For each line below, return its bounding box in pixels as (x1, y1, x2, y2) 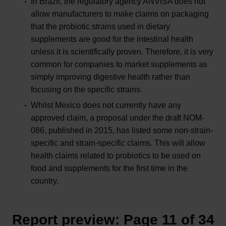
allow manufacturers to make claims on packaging (31, 9, 209, 18)
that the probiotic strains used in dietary (31, 22, 170, 31)
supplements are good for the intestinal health (31, 34, 193, 43)
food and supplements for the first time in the (31, 163, 188, 173)
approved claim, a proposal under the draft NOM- (31, 113, 204, 122)
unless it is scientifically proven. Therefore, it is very (31, 47, 213, 56)
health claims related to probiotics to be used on (31, 151, 201, 160)
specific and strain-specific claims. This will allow (31, 138, 205, 147)
